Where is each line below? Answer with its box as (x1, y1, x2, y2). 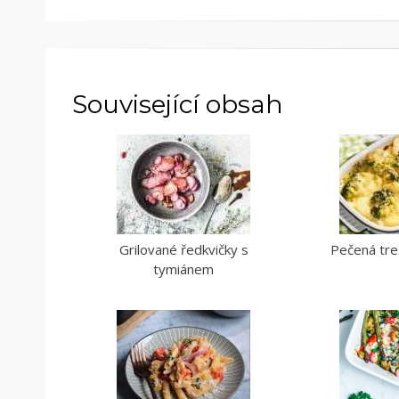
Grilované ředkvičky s (118, 240, 248, 258)
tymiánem (153, 259, 215, 278)
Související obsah (72, 88, 283, 119)
